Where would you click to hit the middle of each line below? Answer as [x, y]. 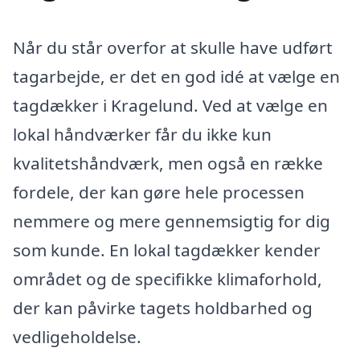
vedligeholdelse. [77, 337]
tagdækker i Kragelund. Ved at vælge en [170, 106]
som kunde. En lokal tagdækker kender [167, 250]
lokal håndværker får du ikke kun [142, 135]
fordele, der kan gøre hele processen [159, 192]
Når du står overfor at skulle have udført [173, 48]
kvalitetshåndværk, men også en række [168, 164]
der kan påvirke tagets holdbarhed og [163, 308]
